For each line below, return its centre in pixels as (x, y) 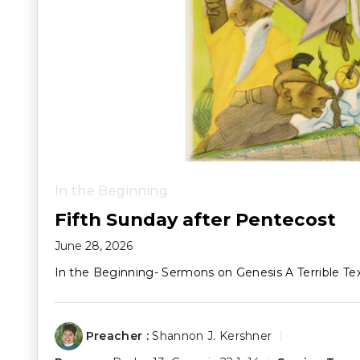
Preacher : (117, 335)
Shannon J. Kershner (212, 335)
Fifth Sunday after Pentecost (195, 219)
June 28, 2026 (93, 245)
